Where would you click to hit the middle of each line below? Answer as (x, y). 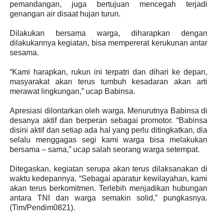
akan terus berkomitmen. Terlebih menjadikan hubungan (108, 188)
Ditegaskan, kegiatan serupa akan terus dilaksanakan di (108, 169)
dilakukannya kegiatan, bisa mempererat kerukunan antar (108, 43)
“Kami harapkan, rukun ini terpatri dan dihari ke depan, (108, 72)
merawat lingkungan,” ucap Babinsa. (72, 91)
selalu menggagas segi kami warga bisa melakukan (108, 140)
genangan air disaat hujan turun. (65, 14)
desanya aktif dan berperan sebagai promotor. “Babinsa (108, 120)
